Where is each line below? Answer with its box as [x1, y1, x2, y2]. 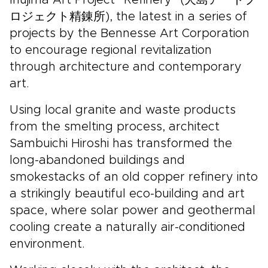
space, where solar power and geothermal [10, 205, 255, 217]
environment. [10, 238, 85, 250]
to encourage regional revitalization [10, 44, 212, 56]
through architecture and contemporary [10, 61, 242, 73]
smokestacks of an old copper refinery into [10, 171, 258, 183]
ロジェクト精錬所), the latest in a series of [10, 11, 247, 23]
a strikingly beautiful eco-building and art [10, 188, 245, 200]
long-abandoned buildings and [10, 154, 185, 166]
